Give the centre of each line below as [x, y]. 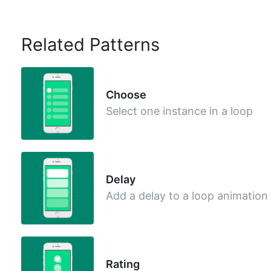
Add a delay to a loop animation [187, 195]
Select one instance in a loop [179, 111]
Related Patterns [90, 44]
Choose [126, 94]
